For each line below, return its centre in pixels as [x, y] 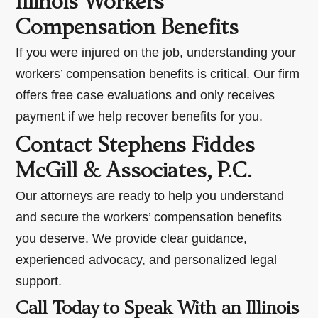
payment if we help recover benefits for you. [139, 116]
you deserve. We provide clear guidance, [132, 238]
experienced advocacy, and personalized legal [147, 259]
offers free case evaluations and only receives [146, 95]
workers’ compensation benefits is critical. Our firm [158, 73]
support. [39, 281]
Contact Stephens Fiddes [136, 147]
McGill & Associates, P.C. [134, 172]
